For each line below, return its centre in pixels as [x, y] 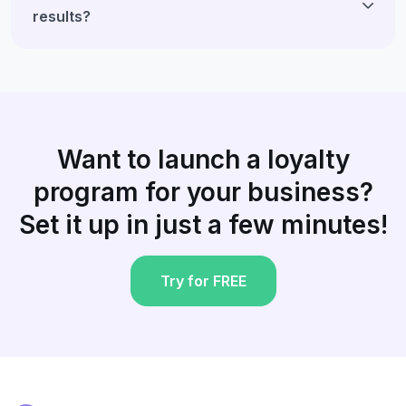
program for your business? [203, 192]
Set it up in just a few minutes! [203, 224]
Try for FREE [203, 280]
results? [62, 16]
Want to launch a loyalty [203, 159]
